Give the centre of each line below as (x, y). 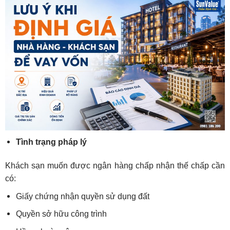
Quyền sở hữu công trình (61, 214)
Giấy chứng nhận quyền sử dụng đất (82, 196)
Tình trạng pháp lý (51, 142)
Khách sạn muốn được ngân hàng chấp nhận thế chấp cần (115, 165)
